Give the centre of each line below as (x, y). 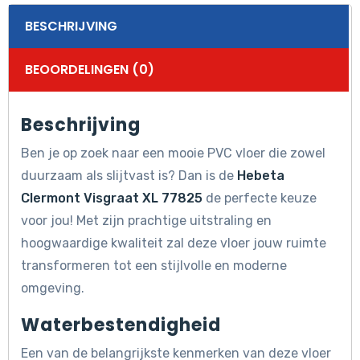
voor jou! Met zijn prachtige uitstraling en (146, 221)
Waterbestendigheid (121, 325)
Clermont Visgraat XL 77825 (112, 198)
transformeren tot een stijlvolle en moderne (154, 266)
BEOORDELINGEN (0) (90, 70)
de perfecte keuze (260, 198)
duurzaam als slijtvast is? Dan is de (129, 176)
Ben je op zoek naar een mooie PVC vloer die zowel (173, 153)
